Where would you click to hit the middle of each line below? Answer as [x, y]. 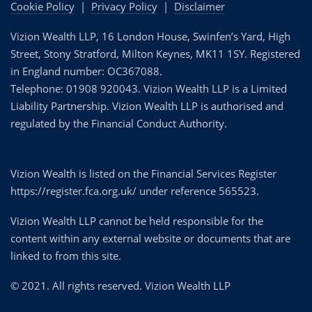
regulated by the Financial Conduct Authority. [119, 123]
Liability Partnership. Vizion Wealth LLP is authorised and [147, 106]
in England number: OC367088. [86, 71]
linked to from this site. [66, 255]
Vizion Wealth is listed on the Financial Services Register [143, 173]
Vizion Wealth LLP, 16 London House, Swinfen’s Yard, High [150, 36]
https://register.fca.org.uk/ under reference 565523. [135, 190]
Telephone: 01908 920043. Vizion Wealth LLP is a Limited [149, 88]
